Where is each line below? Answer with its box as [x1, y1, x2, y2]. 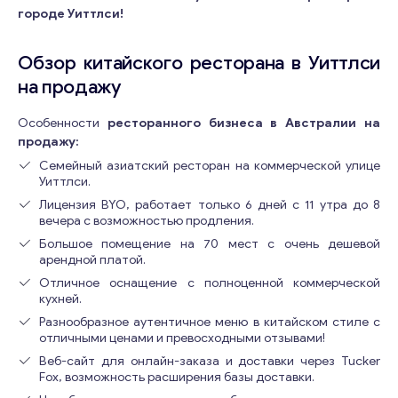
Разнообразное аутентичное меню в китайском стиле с [39, 314, 380, 330]
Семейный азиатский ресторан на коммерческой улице [39, 158, 380, 173]
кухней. [39, 291, 82, 306]
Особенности [18, 115, 107, 131]
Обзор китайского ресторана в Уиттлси [18, 52, 380, 75]
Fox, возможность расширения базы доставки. [39, 370, 314, 385]
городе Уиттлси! [18, 6, 123, 21]
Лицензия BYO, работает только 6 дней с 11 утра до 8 [39, 197, 380, 212]
